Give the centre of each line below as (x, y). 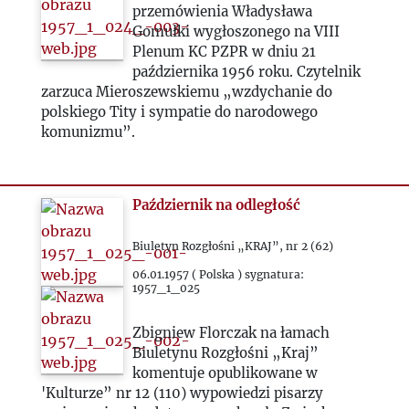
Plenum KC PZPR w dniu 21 (225, 52)
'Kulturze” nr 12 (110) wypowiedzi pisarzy (182, 393)
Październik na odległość (217, 205)
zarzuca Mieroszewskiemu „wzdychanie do (186, 92)
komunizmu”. (88, 132)
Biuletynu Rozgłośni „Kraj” (226, 353)
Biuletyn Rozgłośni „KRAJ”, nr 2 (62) (233, 246)
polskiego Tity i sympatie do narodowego (179, 112)
